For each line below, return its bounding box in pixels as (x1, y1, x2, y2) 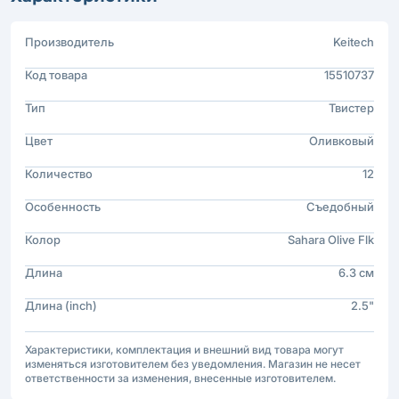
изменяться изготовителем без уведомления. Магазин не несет (25, 356, 361, 370)
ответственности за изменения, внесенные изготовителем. (25, 370, 336, 385)
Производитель (25, 34, 114, 49)
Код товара (25, 67, 87, 82)
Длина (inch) (25, 297, 97, 313)
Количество (25, 166, 93, 181)
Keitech (333, 34, 374, 49)
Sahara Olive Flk (288, 232, 374, 247)
